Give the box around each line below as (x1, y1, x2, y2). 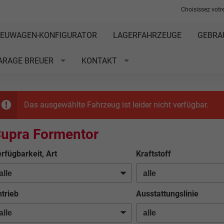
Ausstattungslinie (135, 188, 198, 198)
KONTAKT (81, 56, 117, 65)
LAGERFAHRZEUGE (112, 30, 181, 40)
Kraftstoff (135, 149, 171, 158)
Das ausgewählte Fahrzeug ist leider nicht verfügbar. (23, 100, 208, 109)
